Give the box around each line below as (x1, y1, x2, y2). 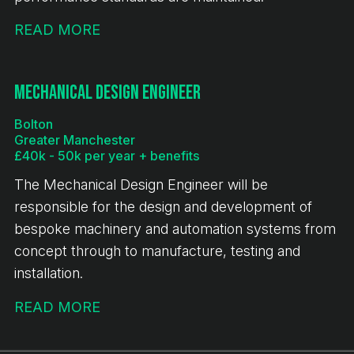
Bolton (14, 115, 53, 132)
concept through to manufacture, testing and (14, 243, 300, 260)
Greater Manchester (14, 131, 135, 148)
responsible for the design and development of (14, 198, 312, 216)
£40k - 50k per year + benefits (14, 147, 200, 164)
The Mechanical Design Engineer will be (14, 176, 268, 194)
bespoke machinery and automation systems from (14, 220, 336, 238)
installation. (14, 265, 83, 282)
